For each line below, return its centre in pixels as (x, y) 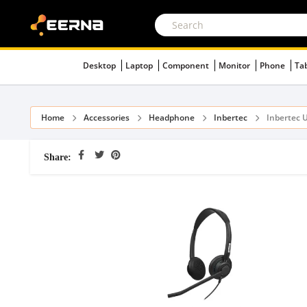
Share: (58, 157)
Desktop (100, 65)
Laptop (140, 65)
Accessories (107, 118)
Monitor (235, 65)
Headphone (172, 118)
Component (187, 65)
